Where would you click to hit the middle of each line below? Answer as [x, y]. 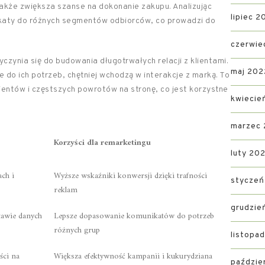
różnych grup [77, 230]
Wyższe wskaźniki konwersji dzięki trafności [130, 176]
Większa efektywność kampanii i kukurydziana [133, 256]
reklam [66, 190]
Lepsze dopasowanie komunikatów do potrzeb [134, 216]
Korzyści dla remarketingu [102, 143]
